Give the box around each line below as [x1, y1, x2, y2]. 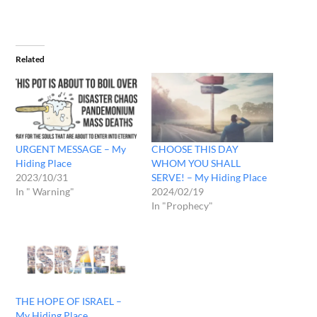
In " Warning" [16, 185, 75, 197]
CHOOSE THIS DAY [151, 143, 238, 155]
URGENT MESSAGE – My [16, 143, 127, 155]
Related [16, 53, 45, 64]
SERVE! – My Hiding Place [151, 171, 267, 183]
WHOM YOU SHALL [151, 157, 241, 169]
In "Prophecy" [151, 200, 213, 212]
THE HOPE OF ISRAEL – [16, 295, 122, 308]
